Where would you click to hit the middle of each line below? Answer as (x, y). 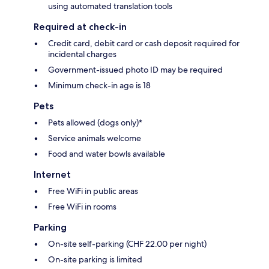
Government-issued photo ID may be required (135, 69)
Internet (52, 174)
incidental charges (82, 54)
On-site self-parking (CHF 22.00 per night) (127, 243)
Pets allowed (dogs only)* (95, 122)
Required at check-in (80, 26)
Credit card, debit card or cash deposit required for (144, 43)
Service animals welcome (95, 138)
